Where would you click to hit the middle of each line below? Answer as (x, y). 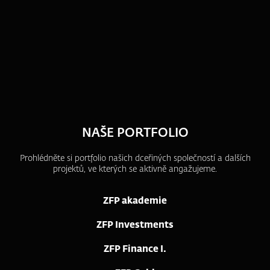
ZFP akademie (135, 201)
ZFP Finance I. (135, 249)
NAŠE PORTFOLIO (135, 133)
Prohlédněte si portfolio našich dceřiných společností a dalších (135, 159)
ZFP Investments (135, 225)
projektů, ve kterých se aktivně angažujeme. (135, 169)
